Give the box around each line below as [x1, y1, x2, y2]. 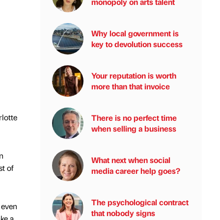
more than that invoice [91, 81, 170, 91]
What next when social [91, 155, 170, 165]
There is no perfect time [91, 112, 177, 123]
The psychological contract [91, 197, 189, 207]
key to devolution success [91, 39, 183, 49]
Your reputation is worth [91, 70, 176, 81]
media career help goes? [91, 165, 180, 176]
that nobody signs [91, 208, 155, 218]
